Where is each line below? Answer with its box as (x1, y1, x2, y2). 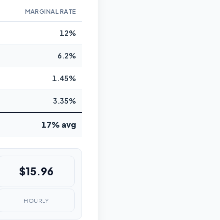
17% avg (41, 119, 76, 130)
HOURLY (24, 196, 49, 204)
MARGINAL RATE (25, 7, 76, 16)
